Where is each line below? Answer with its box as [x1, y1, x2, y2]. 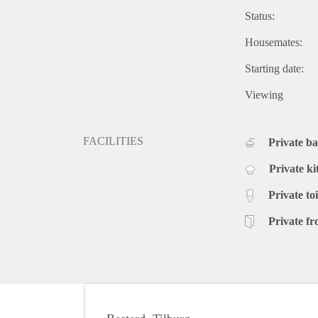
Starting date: [245, 62, 304, 75]
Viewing [245, 88, 283, 101]
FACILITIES [83, 134, 143, 147]
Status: [245, 9, 275, 22]
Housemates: [245, 35, 302, 48]
